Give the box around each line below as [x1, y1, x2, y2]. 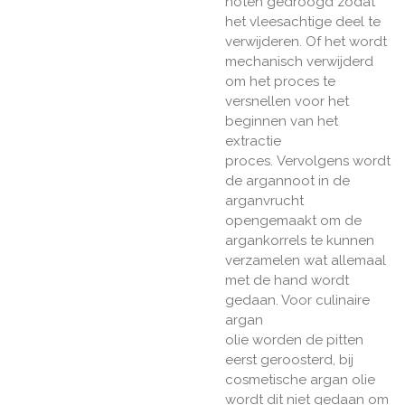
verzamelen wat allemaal [225, 252, 386, 269]
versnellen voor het [225, 93, 349, 110]
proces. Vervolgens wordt [225, 153, 391, 170]
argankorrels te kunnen [225, 232, 374, 250]
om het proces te [225, 73, 335, 90]
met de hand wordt [225, 272, 349, 289]
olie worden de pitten [225, 332, 363, 349]
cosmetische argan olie [225, 372, 375, 389]
